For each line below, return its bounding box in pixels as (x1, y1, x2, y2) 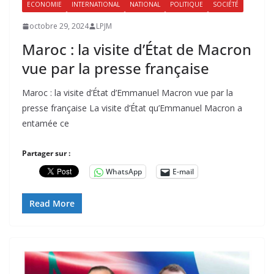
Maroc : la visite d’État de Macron (22, 39, 251, 60)
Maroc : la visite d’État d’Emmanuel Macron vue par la (22, 87, 233, 99)
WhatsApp (106, 166, 142, 177)
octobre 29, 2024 (29, 21, 89, 32)
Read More (29, 198, 75, 210)
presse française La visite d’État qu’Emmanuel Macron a (22, 102, 242, 114)
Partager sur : (22, 148, 70, 159)
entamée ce (22, 117, 69, 130)
